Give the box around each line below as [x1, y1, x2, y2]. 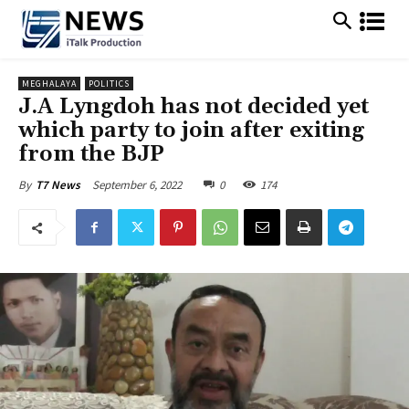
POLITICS [89, 78, 130, 89]
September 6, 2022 [92, 176, 182, 193]
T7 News [36, 177, 80, 193]
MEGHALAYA [22, 78, 77, 89]
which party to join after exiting [18, 117, 364, 144]
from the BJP [18, 141, 164, 168]
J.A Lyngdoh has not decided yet [18, 93, 369, 121]
